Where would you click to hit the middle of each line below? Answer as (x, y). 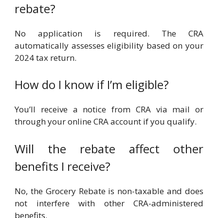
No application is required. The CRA (109, 33)
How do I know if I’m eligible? (92, 84)
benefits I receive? (63, 166)
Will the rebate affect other (109, 148)
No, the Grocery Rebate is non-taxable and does (109, 191)
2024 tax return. (45, 57)
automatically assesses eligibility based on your (109, 45)
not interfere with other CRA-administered (109, 203)
